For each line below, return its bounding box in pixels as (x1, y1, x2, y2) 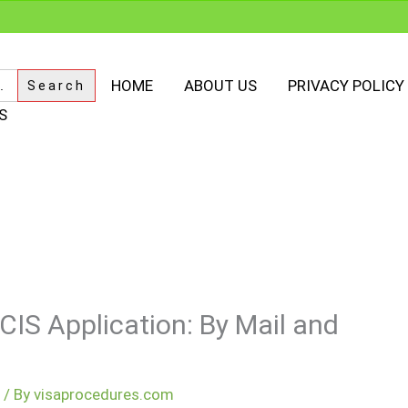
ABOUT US (184, 76, 257, 96)
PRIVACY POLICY (288, 76, 404, 96)
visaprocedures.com (34, 385, 175, 403)
